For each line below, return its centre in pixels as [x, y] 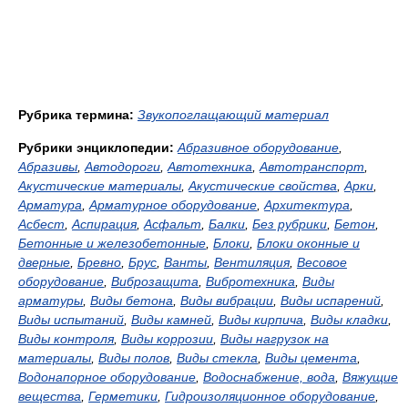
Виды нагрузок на [275, 339]
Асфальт [173, 224]
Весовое [322, 262]
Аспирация [104, 224]
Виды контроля [66, 339]
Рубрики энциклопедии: [96, 148]
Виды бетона [132, 301]
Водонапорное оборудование [107, 377]
